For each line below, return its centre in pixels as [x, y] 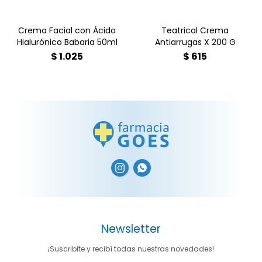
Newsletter [131, 229]
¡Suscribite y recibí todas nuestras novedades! [131, 249]
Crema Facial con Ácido [67, 30]
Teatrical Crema [195, 30]
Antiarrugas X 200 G [195, 42]
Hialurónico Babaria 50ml [67, 42]
